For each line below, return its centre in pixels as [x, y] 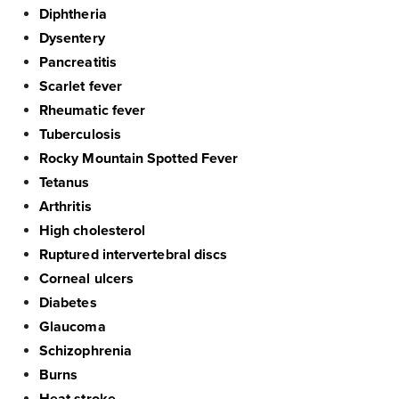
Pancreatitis [78, 63]
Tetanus [65, 183]
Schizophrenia [86, 351]
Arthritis [65, 207]
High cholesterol [93, 231]
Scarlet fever [81, 87]
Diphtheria [73, 15]
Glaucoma [73, 327]
